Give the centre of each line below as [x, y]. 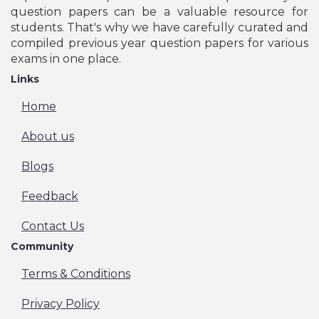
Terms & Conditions [76, 273]
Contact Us [53, 226]
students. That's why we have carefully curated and [159, 27]
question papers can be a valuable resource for [159, 11]
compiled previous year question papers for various [159, 43]
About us [48, 136]
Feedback [50, 196]
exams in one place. [66, 58]
